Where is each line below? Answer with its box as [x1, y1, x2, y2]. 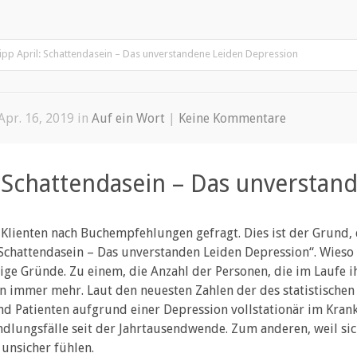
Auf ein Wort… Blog [234, 8, 333, 22]
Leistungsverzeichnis [48, 8, 147, 22]
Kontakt [171, 8, 210, 22]
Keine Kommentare [178, 110, 286, 126]
